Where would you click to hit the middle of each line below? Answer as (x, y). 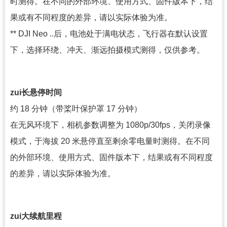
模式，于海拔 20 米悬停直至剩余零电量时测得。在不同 (110, 141)
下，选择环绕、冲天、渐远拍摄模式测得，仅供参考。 (107, 50)
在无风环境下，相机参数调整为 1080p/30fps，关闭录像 (110, 125)
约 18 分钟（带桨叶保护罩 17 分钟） (76, 109)
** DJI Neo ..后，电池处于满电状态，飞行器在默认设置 (109, 34)
